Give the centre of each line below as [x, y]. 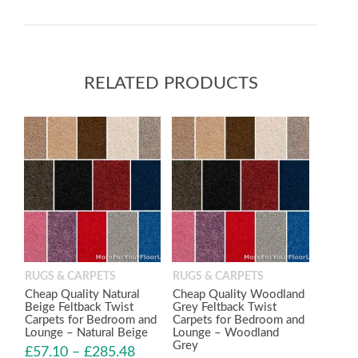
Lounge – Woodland [226, 332]
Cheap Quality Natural [82, 294]
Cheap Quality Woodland [239, 294]
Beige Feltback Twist [79, 307]
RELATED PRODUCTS [171, 84]
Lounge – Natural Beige [86, 332]
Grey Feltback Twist [225, 307]
